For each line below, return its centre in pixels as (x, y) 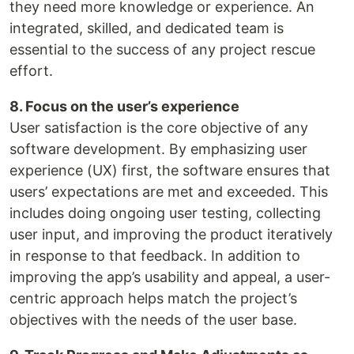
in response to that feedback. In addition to (155, 256)
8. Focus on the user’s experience (124, 107)
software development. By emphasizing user (158, 149)
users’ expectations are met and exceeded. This (169, 192)
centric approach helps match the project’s (153, 299)
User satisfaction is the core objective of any (159, 128)
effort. (31, 71)
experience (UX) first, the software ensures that (170, 171)
